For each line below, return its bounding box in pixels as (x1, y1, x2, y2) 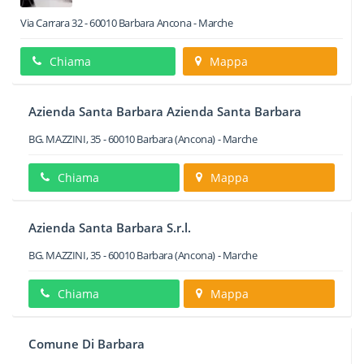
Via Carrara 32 (20, 15, 83, 30)
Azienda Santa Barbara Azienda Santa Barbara (28, 103, 301, 119)
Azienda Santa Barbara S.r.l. (28, 219, 191, 236)
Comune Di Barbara (28, 336, 145, 352)
